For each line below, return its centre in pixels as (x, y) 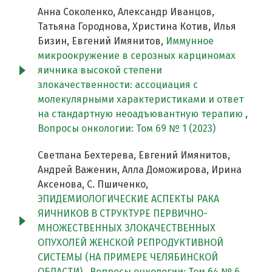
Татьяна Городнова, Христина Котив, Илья (137, 27)
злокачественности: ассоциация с (118, 85)
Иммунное (190, 41)
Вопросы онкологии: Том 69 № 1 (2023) (127, 129)
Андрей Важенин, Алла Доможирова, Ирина (140, 170)
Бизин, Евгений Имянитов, (102, 41)
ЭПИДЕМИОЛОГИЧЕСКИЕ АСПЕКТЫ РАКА (128, 199)
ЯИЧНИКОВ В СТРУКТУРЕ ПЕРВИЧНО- (123, 214)
